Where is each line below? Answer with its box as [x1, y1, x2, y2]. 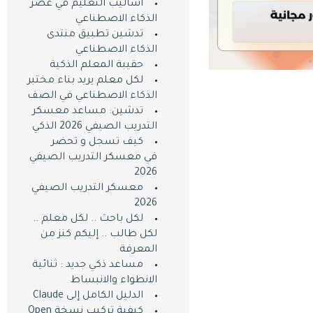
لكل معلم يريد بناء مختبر [27, 75, 143, 87]
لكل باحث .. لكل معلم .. [32, 214, 143, 225]
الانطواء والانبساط [70, 275, 157, 286]
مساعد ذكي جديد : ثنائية [31, 260, 143, 271]
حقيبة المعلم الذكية [49, 60, 143, 71]
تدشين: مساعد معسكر [31, 106, 143, 117]
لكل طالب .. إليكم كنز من [40, 229, 157, 240]
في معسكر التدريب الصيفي [29, 152, 157, 163]
